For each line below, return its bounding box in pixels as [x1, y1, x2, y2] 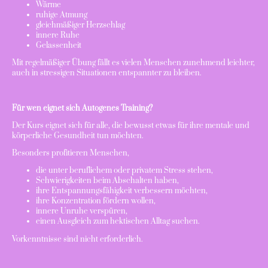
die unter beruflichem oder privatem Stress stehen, [36, 166, 213, 176]
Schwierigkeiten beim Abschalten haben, [36, 176, 179, 186]
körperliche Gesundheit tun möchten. [12, 130, 144, 141]
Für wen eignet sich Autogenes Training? [12, 103, 153, 113]
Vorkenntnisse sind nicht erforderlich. [12, 234, 143, 244]
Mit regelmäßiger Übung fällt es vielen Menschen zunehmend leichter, [12, 58, 255, 68]
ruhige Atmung [36, 10, 87, 20]
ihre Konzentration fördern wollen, [36, 196, 156, 206]
